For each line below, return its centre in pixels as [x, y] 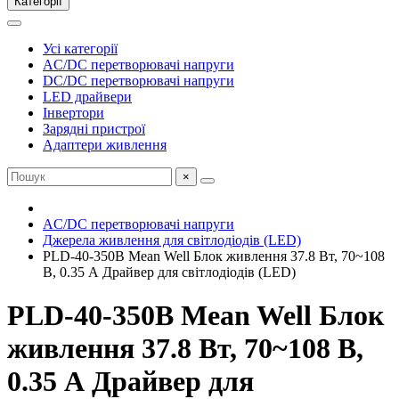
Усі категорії [80, 49]
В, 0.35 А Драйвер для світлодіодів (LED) [169, 272]
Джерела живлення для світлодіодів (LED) [172, 240]
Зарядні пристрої [94, 129]
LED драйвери [87, 97]
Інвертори [73, 113]
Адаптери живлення [105, 145]
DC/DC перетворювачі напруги [138, 81]
